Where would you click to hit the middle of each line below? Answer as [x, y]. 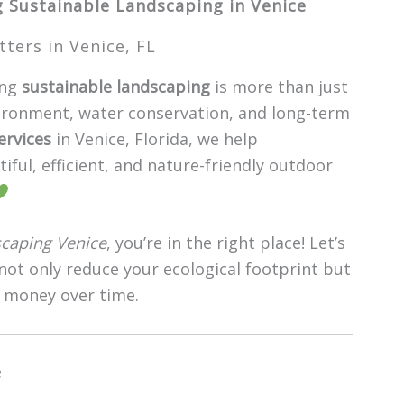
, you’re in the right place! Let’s [226, 243]
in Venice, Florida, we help [155, 139]
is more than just [279, 87]
